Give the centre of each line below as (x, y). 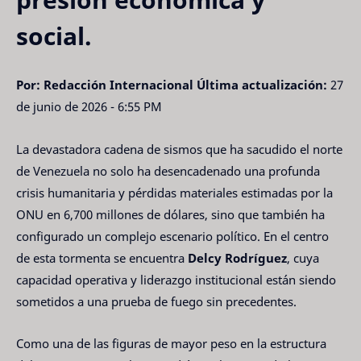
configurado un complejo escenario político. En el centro (172, 236)
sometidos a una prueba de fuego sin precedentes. (156, 301)
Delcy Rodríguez (237, 257)
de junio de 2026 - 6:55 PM (89, 107)
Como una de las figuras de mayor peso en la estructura (171, 344)
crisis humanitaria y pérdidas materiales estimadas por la (174, 192)
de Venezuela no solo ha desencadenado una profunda (168, 170)
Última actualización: (262, 85)
